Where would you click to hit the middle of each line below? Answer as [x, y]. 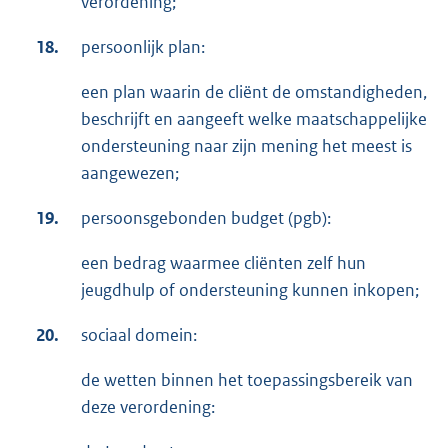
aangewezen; [130, 172]
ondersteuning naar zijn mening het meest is [246, 145]
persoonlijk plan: [143, 46]
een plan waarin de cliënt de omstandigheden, [254, 91]
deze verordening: [148, 406]
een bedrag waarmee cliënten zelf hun [223, 262]
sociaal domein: [139, 334]
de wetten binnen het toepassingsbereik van [247, 379]
